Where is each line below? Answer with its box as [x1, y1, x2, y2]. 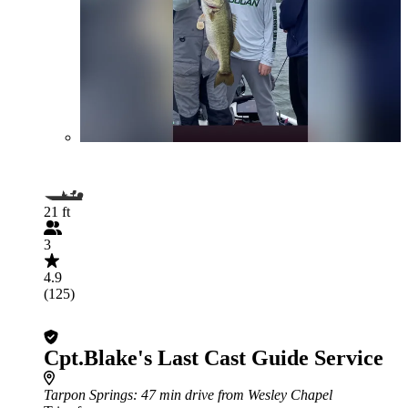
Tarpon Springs [44, 387, 133, 403]
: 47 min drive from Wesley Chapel [133, 387, 332, 403]
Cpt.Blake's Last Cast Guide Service [44, 346, 383, 370]
